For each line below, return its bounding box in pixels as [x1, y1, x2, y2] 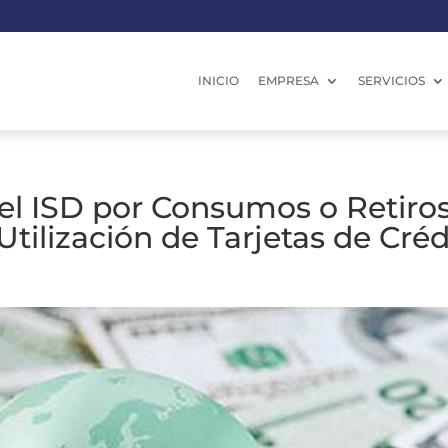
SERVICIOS [357, 73, 425, 88]
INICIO [197, 73, 239, 88]
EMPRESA [257, 73, 319, 88]
